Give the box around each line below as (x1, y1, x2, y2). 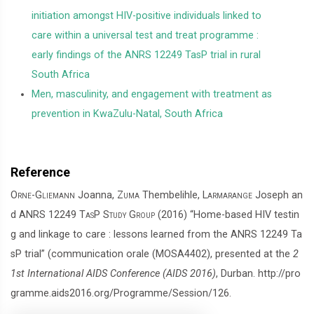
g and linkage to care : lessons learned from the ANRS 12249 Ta (11, 228, 302, 240)
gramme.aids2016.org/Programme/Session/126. (11, 287, 231, 299)
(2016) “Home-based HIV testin (155, 209, 299, 221)
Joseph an (252, 189, 303, 201)
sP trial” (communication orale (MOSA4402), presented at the (11, 248, 293, 260)
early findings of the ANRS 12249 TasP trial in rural (32, 49, 261, 61)
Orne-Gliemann (11, 189, 75, 201)
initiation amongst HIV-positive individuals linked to (32, 10, 261, 22)
